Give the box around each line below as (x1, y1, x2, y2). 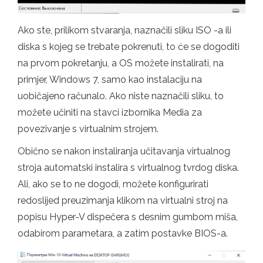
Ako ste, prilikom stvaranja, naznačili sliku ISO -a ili (18, 25, 231, 36)
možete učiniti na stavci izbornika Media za (18, 107, 202, 119)
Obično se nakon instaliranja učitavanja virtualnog (18, 146, 230, 157)
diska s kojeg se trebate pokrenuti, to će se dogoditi (18, 41, 240, 53)
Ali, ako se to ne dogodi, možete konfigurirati (18, 178, 208, 190)
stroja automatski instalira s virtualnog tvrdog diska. (18, 162, 239, 174)
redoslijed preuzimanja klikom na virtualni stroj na (18, 195, 228, 207)
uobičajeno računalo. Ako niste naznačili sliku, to (18, 90, 224, 102)
